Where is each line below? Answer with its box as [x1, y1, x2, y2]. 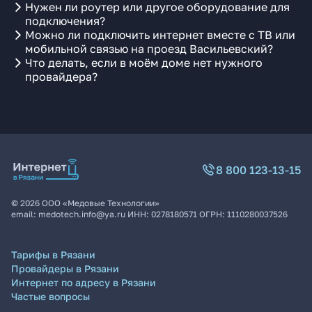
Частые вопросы [11, 290, 90, 302]
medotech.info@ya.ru [38, 209, 125, 219]
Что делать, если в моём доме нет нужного [25, 56, 263, 70]
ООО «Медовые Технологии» [42, 198, 159, 208]
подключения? [25, 14, 105, 28]
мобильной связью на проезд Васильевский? [25, 42, 273, 56]
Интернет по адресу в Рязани [11, 276, 156, 288]
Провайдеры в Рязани [11, 263, 119, 274]
